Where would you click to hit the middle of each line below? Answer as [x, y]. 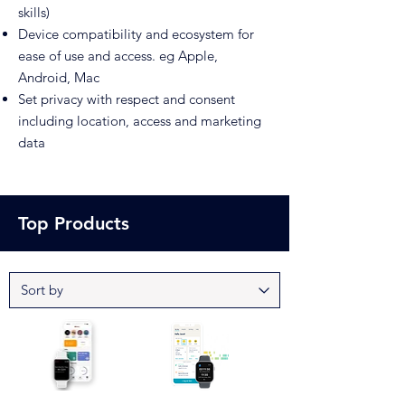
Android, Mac [59, 77]
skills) [34, 12]
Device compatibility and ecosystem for [136, 34]
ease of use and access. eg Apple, [118, 56]
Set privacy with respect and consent [127, 99]
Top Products [74, 223]
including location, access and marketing [140, 121]
